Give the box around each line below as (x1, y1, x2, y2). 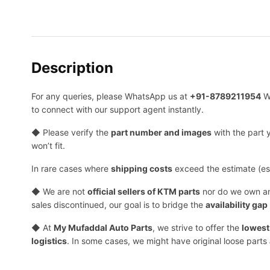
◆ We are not (31, 186, 87, 197)
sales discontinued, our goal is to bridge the (31, 199, 206, 210)
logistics (31, 236, 67, 246)
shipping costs (111, 163, 172, 174)
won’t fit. (31, 140, 65, 151)
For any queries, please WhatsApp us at (31, 91, 190, 102)
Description (31, 59, 113, 77)
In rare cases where (31, 163, 111, 174)
